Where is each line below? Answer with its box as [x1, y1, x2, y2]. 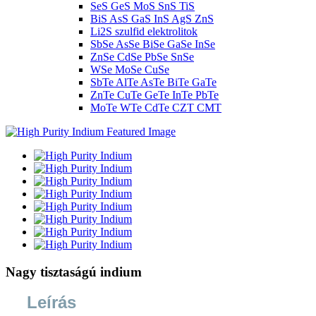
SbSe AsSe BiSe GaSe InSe [90, 38, 215, 50]
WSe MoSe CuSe [90, 63, 169, 75]
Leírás [27, 293, 76, 312]
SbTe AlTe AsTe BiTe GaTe [90, 76, 217, 88]
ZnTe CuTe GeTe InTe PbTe [90, 89, 219, 101]
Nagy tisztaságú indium [6, 264, 142, 279]
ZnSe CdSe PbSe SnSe [90, 51, 194, 63]
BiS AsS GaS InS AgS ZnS [90, 13, 214, 25]
